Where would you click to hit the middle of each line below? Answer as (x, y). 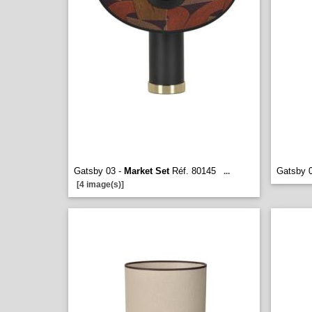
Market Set (147, 171)
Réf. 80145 (193, 171)
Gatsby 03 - (99, 171)
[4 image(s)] (100, 185)
